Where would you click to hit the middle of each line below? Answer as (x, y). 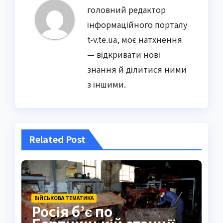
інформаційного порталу (137, 24)
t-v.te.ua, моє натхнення (135, 39)
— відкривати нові (124, 54)
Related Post (57, 139)
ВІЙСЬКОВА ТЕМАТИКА (64, 198)
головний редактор (126, 9)
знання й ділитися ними (137, 69)
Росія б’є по (72, 211)
